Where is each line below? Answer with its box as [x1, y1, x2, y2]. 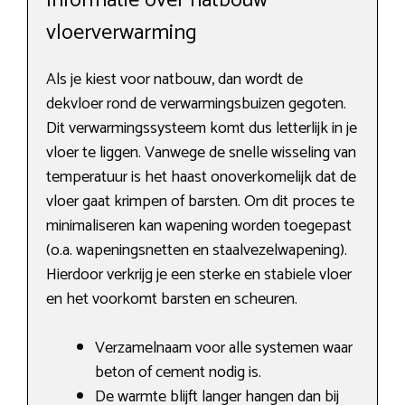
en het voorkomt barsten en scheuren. [46, 286, 297, 314]
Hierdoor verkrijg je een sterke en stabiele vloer [46, 261, 352, 289]
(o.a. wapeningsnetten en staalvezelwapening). [46, 237, 347, 265]
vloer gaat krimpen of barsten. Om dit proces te [46, 188, 354, 216]
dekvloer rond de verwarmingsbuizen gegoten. [46, 90, 346, 118]
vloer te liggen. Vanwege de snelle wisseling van [46, 139, 356, 167]
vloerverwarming [46, 15, 197, 52]
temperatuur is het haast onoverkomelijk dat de [46, 164, 356, 192]
